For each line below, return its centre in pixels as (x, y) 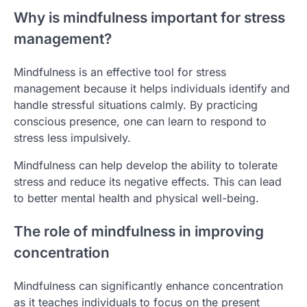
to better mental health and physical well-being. (136, 198)
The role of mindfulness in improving (139, 231)
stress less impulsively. (72, 138)
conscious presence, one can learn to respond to (140, 122)
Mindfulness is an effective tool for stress (120, 72)
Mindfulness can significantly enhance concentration (148, 285)
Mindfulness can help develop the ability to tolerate (146, 165)
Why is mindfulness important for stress (149, 18)
